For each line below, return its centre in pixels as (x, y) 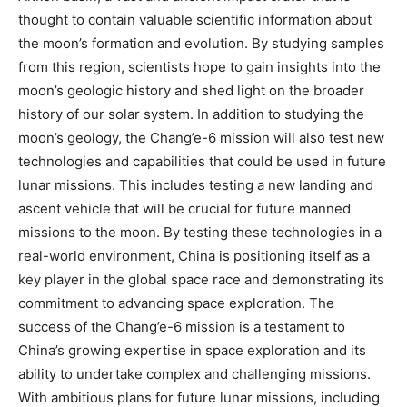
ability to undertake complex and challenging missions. (194, 374)
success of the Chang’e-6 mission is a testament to (182, 327)
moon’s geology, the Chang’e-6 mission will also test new (201, 138)
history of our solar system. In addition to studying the (191, 114)
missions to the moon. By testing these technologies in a (200, 233)
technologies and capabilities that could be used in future (202, 162)
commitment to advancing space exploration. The (176, 303)
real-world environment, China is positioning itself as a (194, 256)
